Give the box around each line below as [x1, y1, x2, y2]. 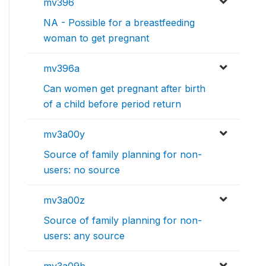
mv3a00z [43, 194, 85, 207]
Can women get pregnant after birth [43, 83, 205, 95]
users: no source [43, 164, 120, 176]
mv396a [43, 62, 80, 75]
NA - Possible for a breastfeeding [43, 17, 195, 29]
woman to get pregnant [43, 32, 149, 45]
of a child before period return [43, 98, 181, 110]
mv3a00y [43, 128, 85, 141]
